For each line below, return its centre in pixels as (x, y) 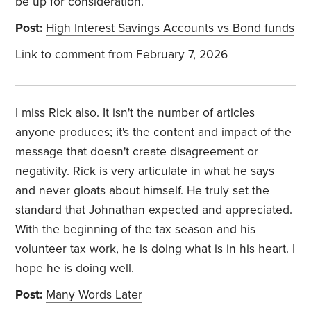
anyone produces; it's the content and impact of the (154, 133)
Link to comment (60, 55)
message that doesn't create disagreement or (137, 152)
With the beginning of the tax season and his (136, 230)
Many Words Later (94, 295)
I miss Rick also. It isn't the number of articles (135, 113)
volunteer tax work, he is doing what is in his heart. (154, 249)
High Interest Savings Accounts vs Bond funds (170, 28)
